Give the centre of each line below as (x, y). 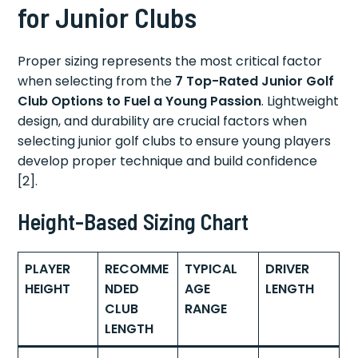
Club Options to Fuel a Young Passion (140, 101)
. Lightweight (300, 101)
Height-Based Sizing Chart (133, 222)
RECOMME (137, 269)
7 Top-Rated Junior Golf (255, 82)
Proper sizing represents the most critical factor (170, 62)
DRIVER (288, 269)
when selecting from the (97, 82)
